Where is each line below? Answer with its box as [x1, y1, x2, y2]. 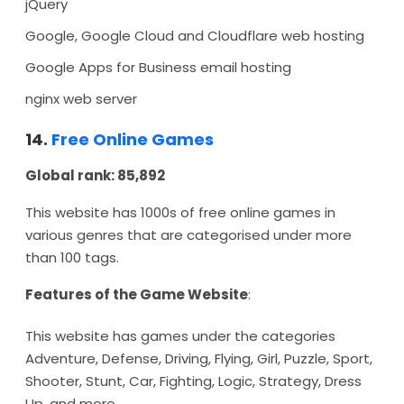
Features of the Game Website [25, 285, 248, 304]
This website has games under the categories [25, 326, 335, 345]
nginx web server [25, 89, 137, 108]
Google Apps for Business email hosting [25, 58, 291, 77]
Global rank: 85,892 [25, 166, 165, 185]
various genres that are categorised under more [25, 225, 352, 244]
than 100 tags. [25, 248, 119, 267]
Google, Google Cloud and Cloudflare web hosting [25, 26, 364, 45]
